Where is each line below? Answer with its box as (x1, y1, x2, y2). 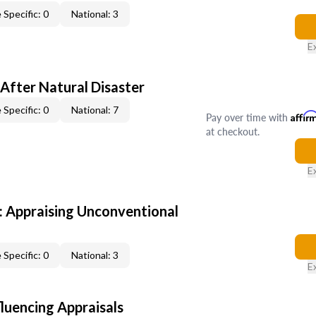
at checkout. (205, 124, 260, 138)
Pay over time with (205, 110, 291, 124)
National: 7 (71, 104, 119, 116)
